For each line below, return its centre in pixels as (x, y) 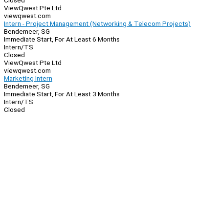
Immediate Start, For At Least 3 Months (62, 94)
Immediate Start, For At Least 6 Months (62, 39)
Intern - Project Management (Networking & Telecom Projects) (97, 24)
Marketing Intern (28, 78)
